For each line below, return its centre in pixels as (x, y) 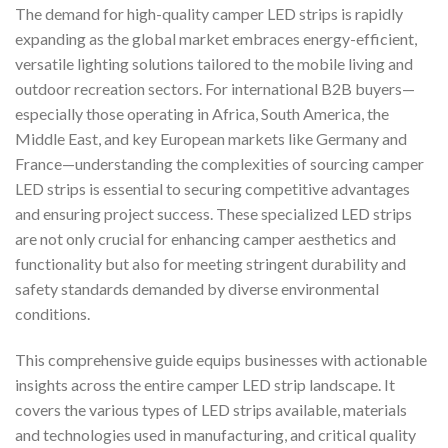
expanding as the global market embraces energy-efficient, (216, 39)
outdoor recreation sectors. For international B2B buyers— (215, 89)
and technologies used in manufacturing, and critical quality (215, 434)
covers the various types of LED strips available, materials (211, 409)
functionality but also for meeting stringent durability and (210, 264)
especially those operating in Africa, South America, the (202, 114)
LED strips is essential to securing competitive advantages (212, 189)
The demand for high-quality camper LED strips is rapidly (209, 14)
